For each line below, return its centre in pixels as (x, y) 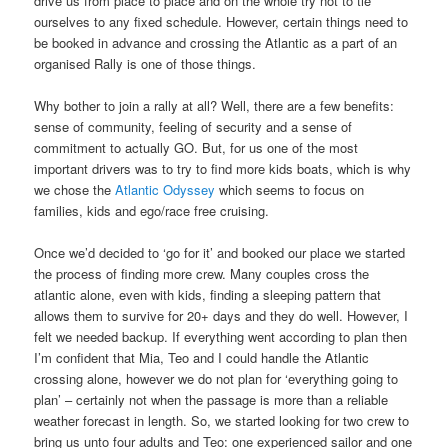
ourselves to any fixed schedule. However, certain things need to (221, 22)
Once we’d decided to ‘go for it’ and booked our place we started (220, 253)
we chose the (75, 190)
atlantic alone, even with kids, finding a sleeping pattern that (208, 295)
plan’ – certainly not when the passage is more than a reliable (211, 400)
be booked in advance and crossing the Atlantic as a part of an (216, 43)
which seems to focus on (290, 190)
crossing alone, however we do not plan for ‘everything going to (216, 379)
